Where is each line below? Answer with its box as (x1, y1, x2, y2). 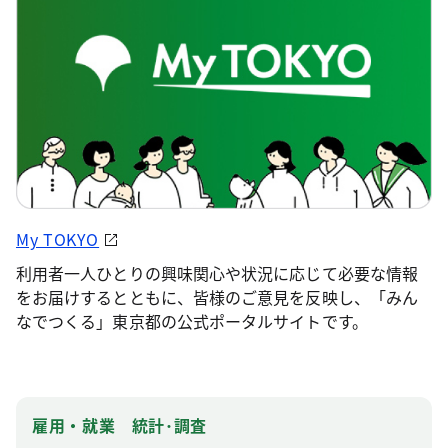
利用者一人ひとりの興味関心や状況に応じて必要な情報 (16, 260, 418, 285)
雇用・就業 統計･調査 (32, 412, 208, 437)
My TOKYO (16, 226, 100, 251)
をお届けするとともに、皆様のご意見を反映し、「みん (16, 284, 418, 309)
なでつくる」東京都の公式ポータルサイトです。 (16, 308, 368, 333)
